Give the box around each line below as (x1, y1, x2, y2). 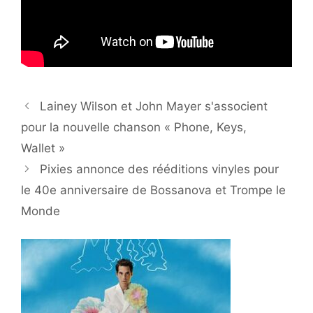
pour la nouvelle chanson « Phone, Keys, (21, 119, 247, 134)
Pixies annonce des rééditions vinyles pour (40, 161, 279, 176)
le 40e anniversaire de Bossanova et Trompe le (21, 182, 286, 197)
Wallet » (21, 140, 65, 155)
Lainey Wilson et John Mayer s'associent (40, 99, 268, 113)
